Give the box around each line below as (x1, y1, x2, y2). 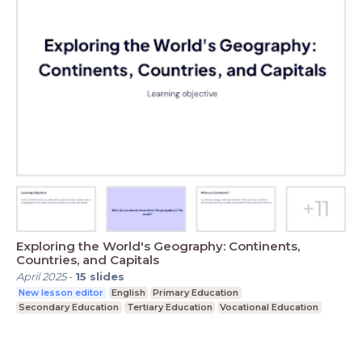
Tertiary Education (126, 301, 213, 314)
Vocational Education (220, 301, 319, 314)
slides (90, 270, 124, 284)
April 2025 (16, 270, 66, 284)
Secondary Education (19, 301, 120, 314)
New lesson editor (19, 287, 104, 299)
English (111, 287, 145, 299)
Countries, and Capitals (16, 252, 159, 268)
